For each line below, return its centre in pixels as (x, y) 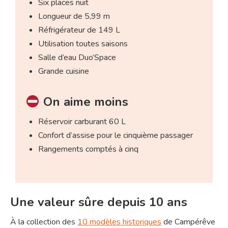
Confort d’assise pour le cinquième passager (116, 136)
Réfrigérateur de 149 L (79, 30)
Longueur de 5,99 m (74, 17)
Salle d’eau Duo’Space (77, 58)
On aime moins (84, 102)
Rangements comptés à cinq (89, 149)
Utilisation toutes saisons (83, 44)
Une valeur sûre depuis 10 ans (99, 202)
